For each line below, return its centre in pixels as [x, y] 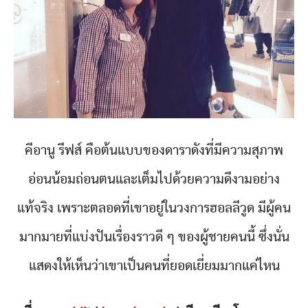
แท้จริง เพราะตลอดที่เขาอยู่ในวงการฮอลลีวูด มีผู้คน [154, 208]
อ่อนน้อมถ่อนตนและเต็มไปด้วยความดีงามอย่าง [154, 179]
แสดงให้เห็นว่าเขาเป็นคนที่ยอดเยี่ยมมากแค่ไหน [154, 266]
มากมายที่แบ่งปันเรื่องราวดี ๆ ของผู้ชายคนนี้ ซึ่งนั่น [154, 237]
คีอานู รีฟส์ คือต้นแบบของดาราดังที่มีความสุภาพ [154, 150]
